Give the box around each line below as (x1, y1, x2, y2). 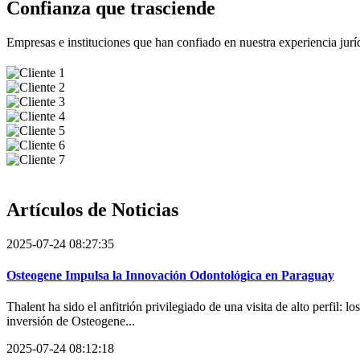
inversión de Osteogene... (6, 314, 135, 329)
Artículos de (6, 198, 112, 220)
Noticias (112, 198, 178, 220)
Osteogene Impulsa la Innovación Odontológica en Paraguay (6, 268, 334, 282)
